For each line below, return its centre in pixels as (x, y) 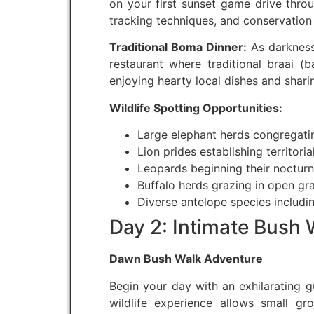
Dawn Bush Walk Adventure (186, 259)
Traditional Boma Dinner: (178, 47)
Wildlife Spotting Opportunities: (196, 108)
